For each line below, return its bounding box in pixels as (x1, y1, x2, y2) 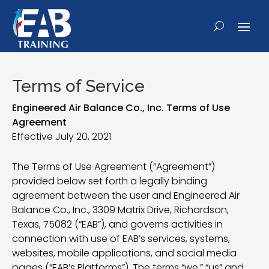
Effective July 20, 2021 (12, 130, 111, 144)
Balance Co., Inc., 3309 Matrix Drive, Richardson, (12, 203, 229, 217)
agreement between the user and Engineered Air (12, 189, 240, 202)
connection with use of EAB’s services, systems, (12, 232, 230, 246)
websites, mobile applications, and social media (12, 246, 237, 260)
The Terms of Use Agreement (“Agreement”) (12, 160, 215, 174)
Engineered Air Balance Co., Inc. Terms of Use (12, 101, 230, 115)
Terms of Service (12, 76, 145, 96)
